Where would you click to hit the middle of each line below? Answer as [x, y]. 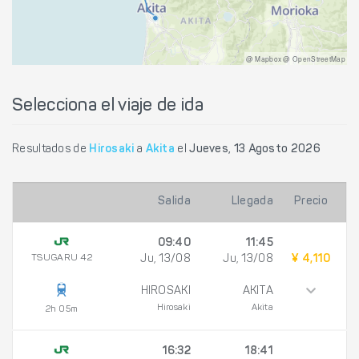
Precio [311, 202]
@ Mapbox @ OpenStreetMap [295, 58]
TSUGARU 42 [62, 258]
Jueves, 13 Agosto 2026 [255, 149]
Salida [174, 202]
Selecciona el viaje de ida [108, 106]
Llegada [252, 202]
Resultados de [51, 149]
